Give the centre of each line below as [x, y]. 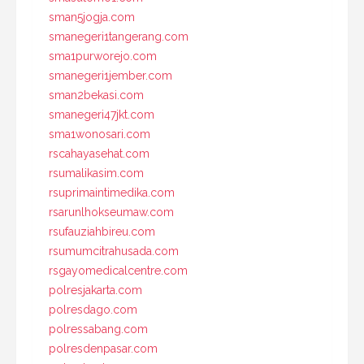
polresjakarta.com [95, 290]
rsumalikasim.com [96, 173]
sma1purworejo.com [103, 56]
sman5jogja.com [92, 17]
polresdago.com [93, 309]
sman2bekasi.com [96, 95]
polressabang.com [98, 329]
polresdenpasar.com [103, 348]
